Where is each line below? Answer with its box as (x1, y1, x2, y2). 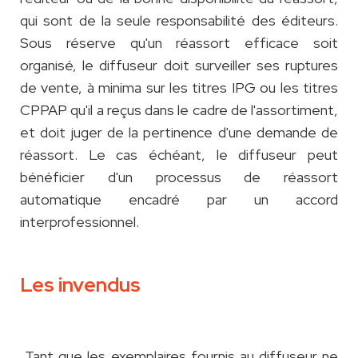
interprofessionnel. (20, 213, 139, 232)
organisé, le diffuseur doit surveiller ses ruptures (20, 56, 338, 75)
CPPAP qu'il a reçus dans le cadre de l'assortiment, (20, 101, 338, 120)
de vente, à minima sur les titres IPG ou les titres (20, 78, 338, 97)
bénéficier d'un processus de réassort (20, 168, 338, 187)
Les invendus (20, 272, 141, 299)
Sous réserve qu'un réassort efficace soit (20, 34, 338, 53)
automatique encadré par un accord (20, 190, 338, 209)
